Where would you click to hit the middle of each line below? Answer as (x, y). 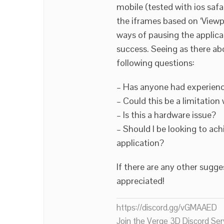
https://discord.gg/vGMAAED (167, 207)
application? (140, 143)
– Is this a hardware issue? (166, 115)
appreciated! (140, 181)
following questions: (155, 63)
